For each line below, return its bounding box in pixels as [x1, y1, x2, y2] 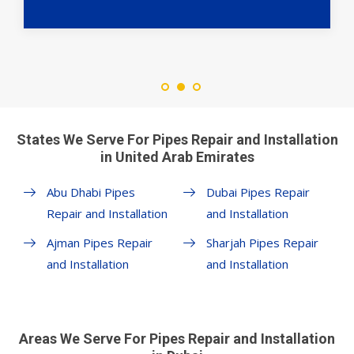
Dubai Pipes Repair [205, 184, 310, 201]
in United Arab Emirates [100, 149, 254, 166]
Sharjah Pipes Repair [205, 235, 318, 251]
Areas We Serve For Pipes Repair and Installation [19, 330, 335, 348]
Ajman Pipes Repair [47, 235, 153, 251]
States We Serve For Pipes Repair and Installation [16, 131, 338, 149]
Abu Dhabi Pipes [47, 184, 135, 201]
